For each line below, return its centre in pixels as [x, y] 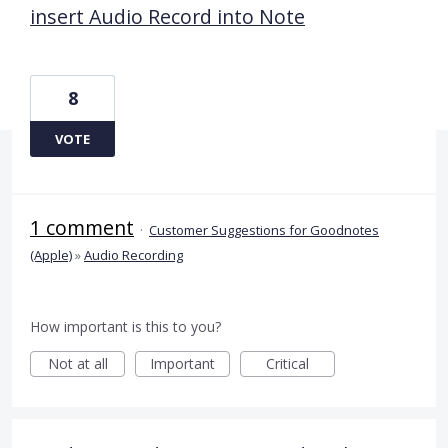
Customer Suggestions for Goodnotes [264, 229]
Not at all [77, 363]
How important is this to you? [125, 326]
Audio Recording [133, 254]
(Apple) [51, 254]
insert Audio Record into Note [167, 16]
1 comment [82, 227]
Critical [287, 363]
